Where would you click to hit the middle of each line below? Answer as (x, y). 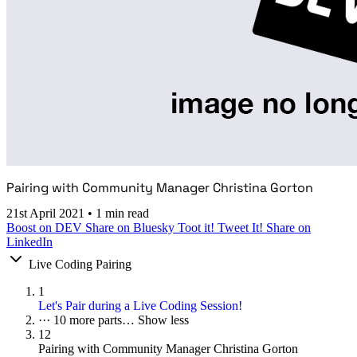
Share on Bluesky (131, 228)
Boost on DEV (46, 228)
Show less (163, 320)
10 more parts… (96, 320)
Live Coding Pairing (80, 265)
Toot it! (198, 228)
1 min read (122, 214)
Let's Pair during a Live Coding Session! (140, 306)
